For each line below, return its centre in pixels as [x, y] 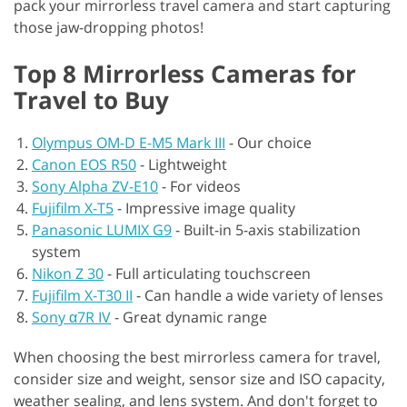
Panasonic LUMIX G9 [102, 229]
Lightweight [188, 164]
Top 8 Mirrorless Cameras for [185, 73]
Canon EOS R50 [84, 164]
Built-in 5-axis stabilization [272, 229]
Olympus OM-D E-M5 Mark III [129, 142]
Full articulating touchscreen [213, 273]
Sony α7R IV [71, 317]
